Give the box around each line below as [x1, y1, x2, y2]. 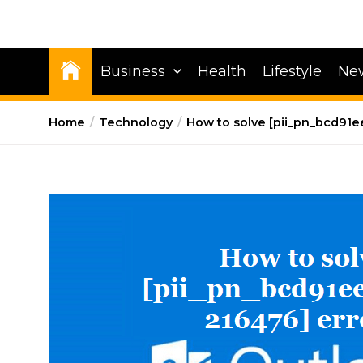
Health [198, 62, 246, 80]
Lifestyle [263, 62, 322, 80]
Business [100, 62, 165, 80]
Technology [99, 115, 173, 130]
